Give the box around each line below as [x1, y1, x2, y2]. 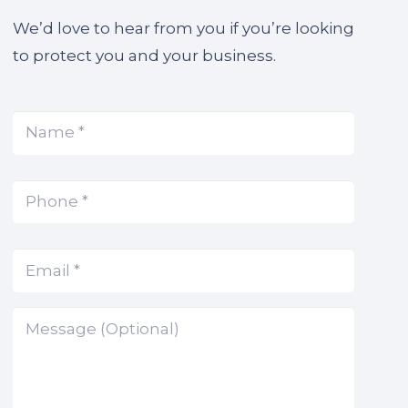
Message [13, 307, 87, 326]
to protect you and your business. [13, 46, 277, 66]
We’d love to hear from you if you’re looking [13, 19, 355, 38]
